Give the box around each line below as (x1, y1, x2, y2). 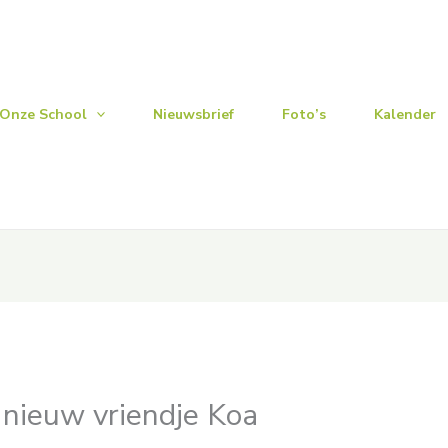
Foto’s (282, 104, 327, 124)
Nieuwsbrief (153, 104, 235, 124)
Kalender (374, 104, 437, 124)
